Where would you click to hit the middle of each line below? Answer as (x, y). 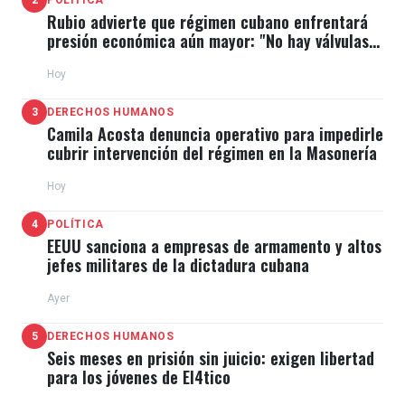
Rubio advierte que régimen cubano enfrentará (207, 22)
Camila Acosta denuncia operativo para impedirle (215, 134)
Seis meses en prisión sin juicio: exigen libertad (211, 358)
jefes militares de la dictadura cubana (178, 265)
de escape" (85, 60)
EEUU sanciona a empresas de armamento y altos (214, 246)
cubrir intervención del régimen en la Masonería (212, 153)
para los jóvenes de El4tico (139, 377)
